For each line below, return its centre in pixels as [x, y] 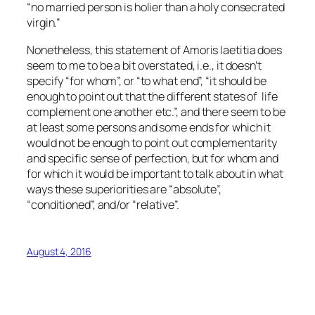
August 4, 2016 [59, 251]
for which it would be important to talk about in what [155, 173]
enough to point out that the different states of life [152, 96]
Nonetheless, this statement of [105, 50]
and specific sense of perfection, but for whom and [153, 158]
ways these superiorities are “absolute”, [124, 189]
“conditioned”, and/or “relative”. [103, 204]
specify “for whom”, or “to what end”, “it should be [147, 81]
